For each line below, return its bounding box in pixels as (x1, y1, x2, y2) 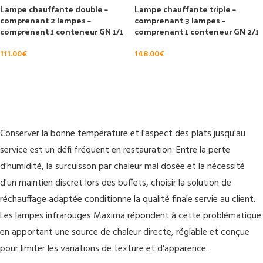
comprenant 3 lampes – (134, 13, 225, 28)
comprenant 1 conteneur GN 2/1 (134, 24, 259, 39)
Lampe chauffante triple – (134, 2, 236, 16)
